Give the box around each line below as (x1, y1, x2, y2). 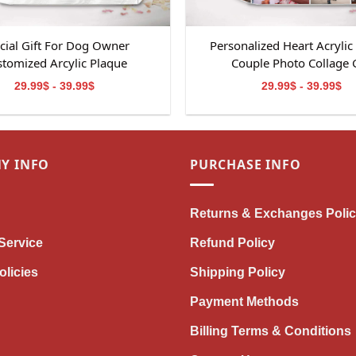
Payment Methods (190, 294, 299, 308)
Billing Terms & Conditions (190, 323, 351, 338)
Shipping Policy (190, 265, 285, 279)
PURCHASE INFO (190, 156, 301, 173)
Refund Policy (190, 235, 275, 250)
